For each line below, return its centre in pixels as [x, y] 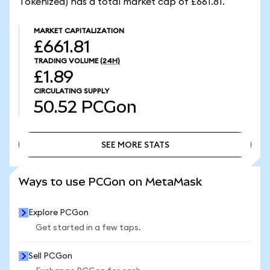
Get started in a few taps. [88, 228]
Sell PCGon [50, 256]
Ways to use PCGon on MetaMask [110, 182]
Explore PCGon [58, 213]
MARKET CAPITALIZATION [79, 31]
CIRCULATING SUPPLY [71, 91]
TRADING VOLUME [66, 61]
